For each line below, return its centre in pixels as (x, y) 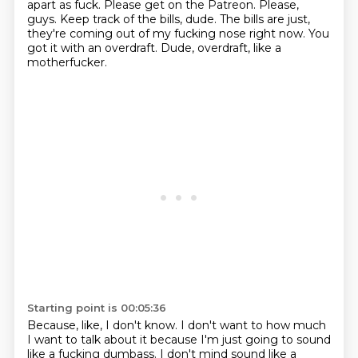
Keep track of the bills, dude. (139, 19)
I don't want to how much (253, 325)
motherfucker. (67, 62)
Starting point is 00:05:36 (96, 308)
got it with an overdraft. (93, 48)
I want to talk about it (88, 340)
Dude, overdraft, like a (221, 48)
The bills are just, (265, 19)
